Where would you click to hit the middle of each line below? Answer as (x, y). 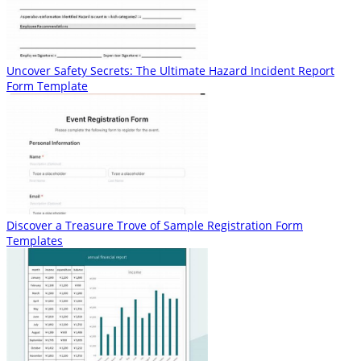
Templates (35, 240)
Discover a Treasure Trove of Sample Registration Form (155, 225)
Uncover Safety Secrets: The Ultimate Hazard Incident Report (170, 70)
